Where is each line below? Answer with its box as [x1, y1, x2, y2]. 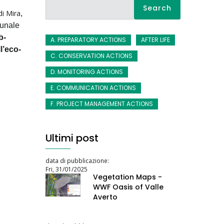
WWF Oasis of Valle [93, 181, 163, 192]
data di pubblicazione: [45, 156, 109, 164]
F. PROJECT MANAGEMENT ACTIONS [50, 99, 153, 108]
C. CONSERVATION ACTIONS [50, 51, 132, 60]
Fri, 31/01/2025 [45, 164, 87, 173]
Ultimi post [45, 130, 98, 145]
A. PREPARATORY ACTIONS [50, 35, 126, 44]
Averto [93, 191, 117, 202]
